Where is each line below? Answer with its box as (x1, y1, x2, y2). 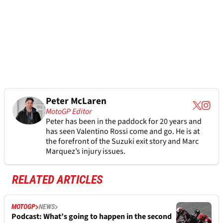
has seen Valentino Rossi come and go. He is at (45, 126, 200, 137)
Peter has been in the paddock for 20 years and (45, 116, 202, 127)
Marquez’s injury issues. (45, 146, 125, 157)
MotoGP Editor (45, 106, 92, 117)
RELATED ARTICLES (12, 173, 103, 187)
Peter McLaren (45, 95, 107, 109)
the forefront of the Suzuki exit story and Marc (45, 136, 199, 147)
